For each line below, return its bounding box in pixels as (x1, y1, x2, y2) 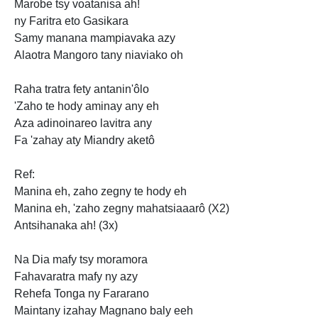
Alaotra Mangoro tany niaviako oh (14, 48, 183, 61)
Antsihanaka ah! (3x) (14, 219, 118, 231)
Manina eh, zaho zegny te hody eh (14, 185, 187, 197)
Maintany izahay (14, 304, 99, 317)
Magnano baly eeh (99, 304, 193, 317)
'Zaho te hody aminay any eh (14, 99, 159, 112)
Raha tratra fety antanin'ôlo (14, 82, 149, 95)
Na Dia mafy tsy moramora (14, 253, 148, 265)
